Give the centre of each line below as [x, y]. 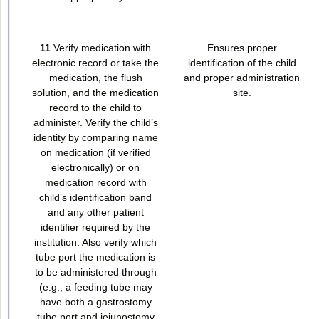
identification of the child [242, 62]
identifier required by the [95, 227]
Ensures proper [242, 47]
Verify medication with [101, 47]
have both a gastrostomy [95, 302]
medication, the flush [95, 77]
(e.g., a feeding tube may [95, 287]
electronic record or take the [95, 62]
